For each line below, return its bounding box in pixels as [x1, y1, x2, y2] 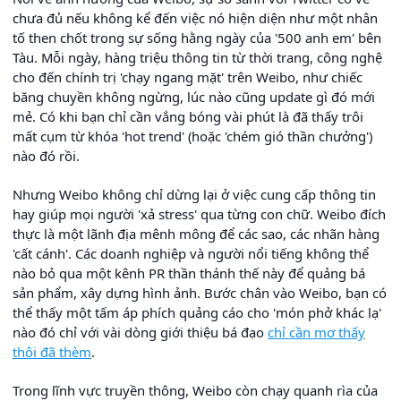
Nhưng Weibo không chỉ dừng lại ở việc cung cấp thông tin [13, 184, 376, 203]
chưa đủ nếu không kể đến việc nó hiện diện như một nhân [13, 8, 378, 27]
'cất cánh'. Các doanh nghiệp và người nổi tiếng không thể [13, 243, 369, 262]
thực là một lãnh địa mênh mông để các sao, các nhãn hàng [13, 224, 380, 243]
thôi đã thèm [13, 342, 91, 361]
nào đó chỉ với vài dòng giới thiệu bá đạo [13, 322, 268, 341]
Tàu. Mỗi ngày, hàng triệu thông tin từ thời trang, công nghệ [13, 47, 382, 66]
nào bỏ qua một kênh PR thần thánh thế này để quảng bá [13, 263, 365, 282]
